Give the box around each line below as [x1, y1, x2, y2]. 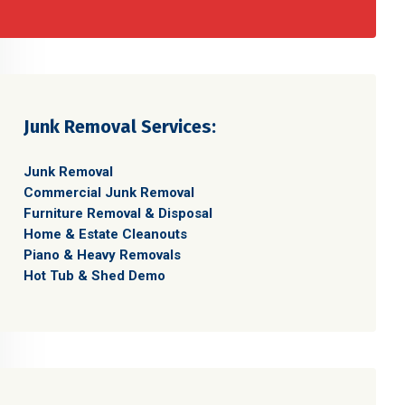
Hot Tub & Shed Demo [24, 268, 165, 284]
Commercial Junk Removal [24, 184, 194, 201]
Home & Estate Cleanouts [24, 226, 187, 242]
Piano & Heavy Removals [24, 247, 181, 263]
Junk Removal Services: [24, 116, 216, 137]
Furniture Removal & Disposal [24, 205, 212, 221]
